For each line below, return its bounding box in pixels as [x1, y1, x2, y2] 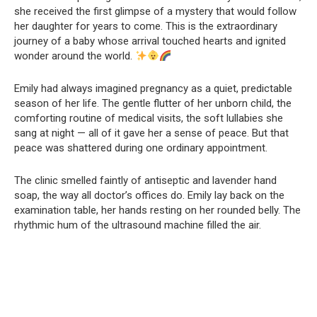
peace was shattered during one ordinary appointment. [14, 142, 267, 154]
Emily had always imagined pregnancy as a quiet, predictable [14, 82, 292, 95]
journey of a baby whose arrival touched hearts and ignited [14, 35, 286, 47]
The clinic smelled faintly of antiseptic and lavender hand [14, 174, 277, 187]
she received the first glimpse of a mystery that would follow [14, 5, 296, 18]
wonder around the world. [14, 50, 135, 62]
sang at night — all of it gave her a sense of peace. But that [14, 127, 289, 139]
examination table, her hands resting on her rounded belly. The [14, 204, 301, 217]
